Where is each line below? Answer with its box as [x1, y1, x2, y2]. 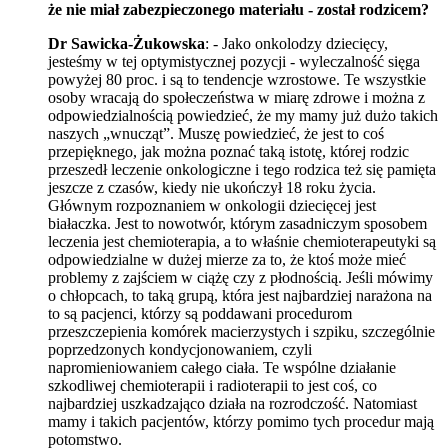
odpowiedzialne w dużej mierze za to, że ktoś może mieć [48, 250, 406, 268]
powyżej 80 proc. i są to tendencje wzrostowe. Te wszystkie [48, 70, 426, 88]
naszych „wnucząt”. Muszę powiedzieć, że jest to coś [48, 124, 384, 142]
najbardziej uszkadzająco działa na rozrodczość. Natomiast [48, 394, 417, 412]
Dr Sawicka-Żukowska [48, 34, 205, 52]
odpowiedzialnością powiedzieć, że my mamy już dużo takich [48, 106, 438, 124]
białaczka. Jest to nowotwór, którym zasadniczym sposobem [48, 214, 427, 232]
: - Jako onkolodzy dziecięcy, [205, 34, 388, 52]
